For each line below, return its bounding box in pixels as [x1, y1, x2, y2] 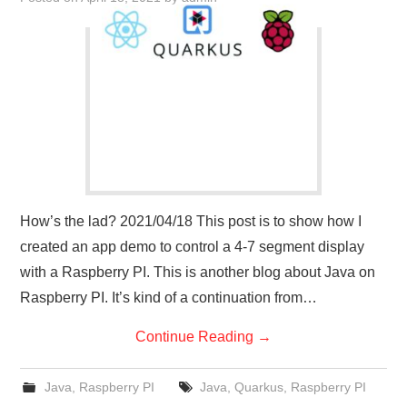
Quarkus [233, 380, 283, 395]
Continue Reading [135, 329, 257, 345]
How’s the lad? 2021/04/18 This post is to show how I [20, 213, 362, 230]
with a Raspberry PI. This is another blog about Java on [20, 264, 376, 281]
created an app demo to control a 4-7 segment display [20, 239, 365, 255]
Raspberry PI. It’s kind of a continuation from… [20, 290, 318, 306]
